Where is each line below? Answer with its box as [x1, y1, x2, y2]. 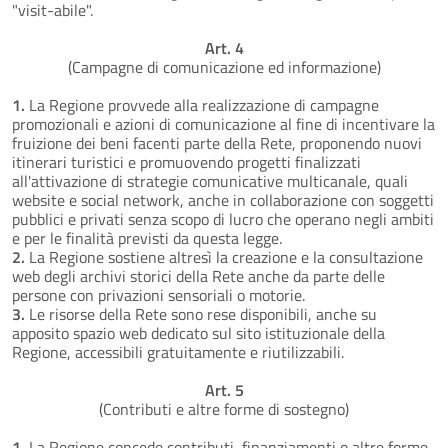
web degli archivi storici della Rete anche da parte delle [12, 263, 385, 288]
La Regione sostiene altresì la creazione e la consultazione [25, 244, 423, 269]
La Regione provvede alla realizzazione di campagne [25, 92, 379, 117]
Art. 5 [204, 377, 244, 402]
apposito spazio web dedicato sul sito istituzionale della [12, 320, 385, 345]
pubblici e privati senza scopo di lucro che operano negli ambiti [12, 206, 434, 231]
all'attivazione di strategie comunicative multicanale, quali [12, 168, 408, 193]
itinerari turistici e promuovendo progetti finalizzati [12, 149, 361, 174]
